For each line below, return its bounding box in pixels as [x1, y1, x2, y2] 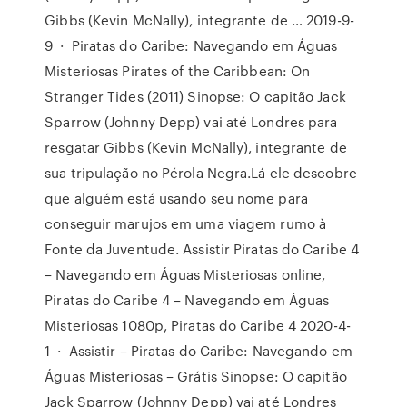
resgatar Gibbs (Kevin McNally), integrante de [45, 137, 347, 157]
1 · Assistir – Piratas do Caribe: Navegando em [45, 341, 352, 361]
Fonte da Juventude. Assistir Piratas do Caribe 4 [45, 239, 360, 259]
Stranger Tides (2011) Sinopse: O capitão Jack [45, 86, 346, 106]
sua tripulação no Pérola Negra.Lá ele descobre [45, 163, 357, 183]
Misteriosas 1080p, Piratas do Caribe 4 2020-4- [45, 315, 351, 335]
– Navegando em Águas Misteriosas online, [45, 264, 326, 284]
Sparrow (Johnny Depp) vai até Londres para [45, 112, 338, 132]
